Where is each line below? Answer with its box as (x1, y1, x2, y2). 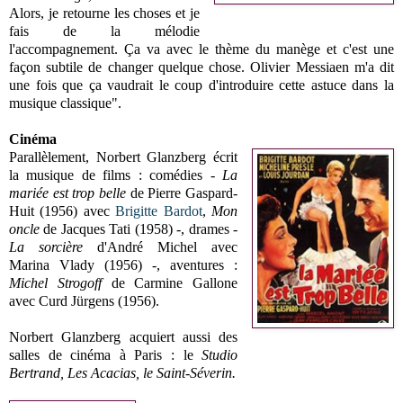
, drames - (181, 220, 238, 237)
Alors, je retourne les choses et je (9, 4, 201, 21)
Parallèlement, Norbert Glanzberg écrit (9, 148, 238, 165)
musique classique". (9, 94, 121, 111)
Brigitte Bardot (115, 202, 202, 219)
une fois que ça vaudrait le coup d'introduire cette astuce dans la (9, 76, 394, 93)
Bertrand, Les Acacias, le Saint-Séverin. (9, 364, 236, 381)
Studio (201, 346, 238, 363)
